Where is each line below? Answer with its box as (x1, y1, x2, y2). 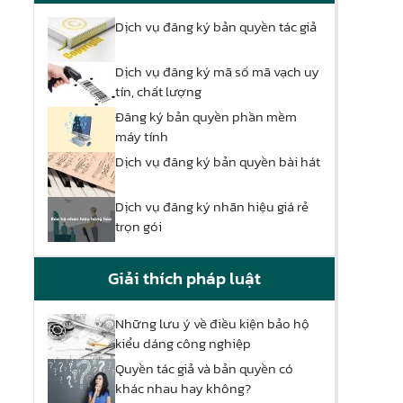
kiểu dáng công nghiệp (115, 333, 251, 354)
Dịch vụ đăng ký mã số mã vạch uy (115, 61, 319, 83)
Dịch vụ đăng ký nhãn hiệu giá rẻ (115, 196, 309, 218)
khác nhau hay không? (115, 378, 251, 399)
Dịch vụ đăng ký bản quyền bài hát (115, 151, 320, 173)
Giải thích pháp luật (108, 265, 261, 292)
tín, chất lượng (115, 81, 201, 103)
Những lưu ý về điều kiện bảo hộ (115, 313, 309, 335)
